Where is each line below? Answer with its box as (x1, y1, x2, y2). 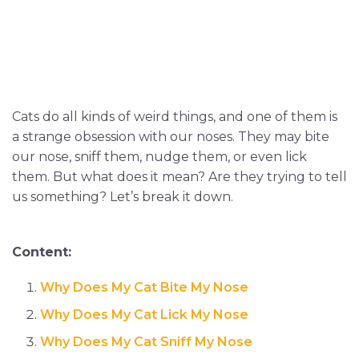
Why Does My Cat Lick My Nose (40, 306, 248, 322)
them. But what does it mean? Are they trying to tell (12, 168, 347, 184)
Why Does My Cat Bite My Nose (40, 279, 248, 295)
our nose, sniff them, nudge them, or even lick (12, 148, 307, 164)
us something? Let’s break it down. (12, 188, 233, 204)
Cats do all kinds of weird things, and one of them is (12, 108, 337, 124)
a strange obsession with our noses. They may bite (12, 128, 329, 144)
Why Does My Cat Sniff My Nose (40, 333, 252, 349)
